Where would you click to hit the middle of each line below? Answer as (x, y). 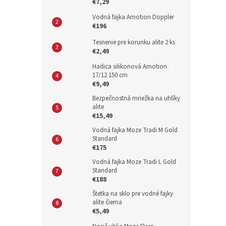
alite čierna (107, 202)
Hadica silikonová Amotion (130, 67)
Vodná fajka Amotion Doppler (133, 17)
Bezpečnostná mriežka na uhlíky (136, 98)
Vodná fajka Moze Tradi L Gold (134, 162)
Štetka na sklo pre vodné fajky (133, 194)
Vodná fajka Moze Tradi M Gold (135, 130)
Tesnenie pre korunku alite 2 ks (134, 42)
